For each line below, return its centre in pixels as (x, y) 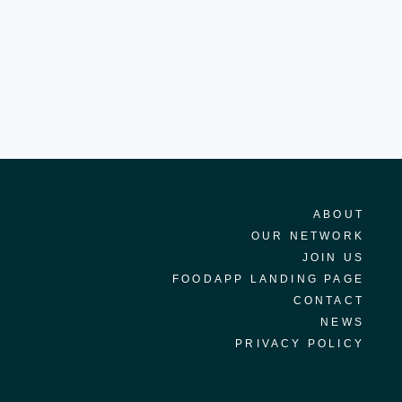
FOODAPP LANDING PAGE (268, 280)
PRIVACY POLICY (300, 344)
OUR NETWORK (307, 236)
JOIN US (333, 258)
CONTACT (328, 301)
